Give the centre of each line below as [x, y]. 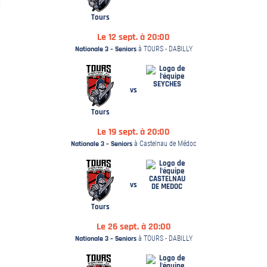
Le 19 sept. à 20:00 [133, 132]
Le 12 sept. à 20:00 [133, 37]
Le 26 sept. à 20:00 [133, 227]
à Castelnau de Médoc [164, 144]
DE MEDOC [167, 187]
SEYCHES [167, 84]
